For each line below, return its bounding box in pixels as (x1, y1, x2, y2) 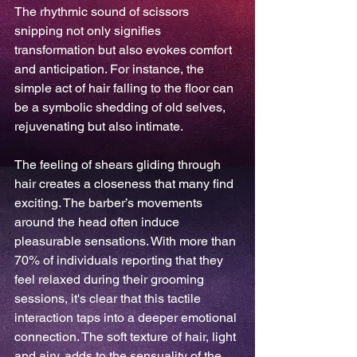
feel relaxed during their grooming (14, 272, 207, 287)
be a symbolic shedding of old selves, (14, 100, 229, 115)
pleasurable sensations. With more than (14, 233, 239, 249)
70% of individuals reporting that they (14, 253, 226, 268)
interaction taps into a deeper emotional (14, 310, 240, 325)
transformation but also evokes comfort (14, 42, 235, 57)
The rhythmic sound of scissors (14, 4, 192, 19)
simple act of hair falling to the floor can (14, 80, 237, 96)
